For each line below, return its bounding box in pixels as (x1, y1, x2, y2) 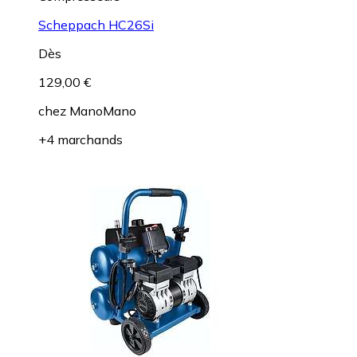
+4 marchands (38, 131, 123, 147)
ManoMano (69, 102, 136, 119)
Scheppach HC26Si (38, 16, 154, 33)
